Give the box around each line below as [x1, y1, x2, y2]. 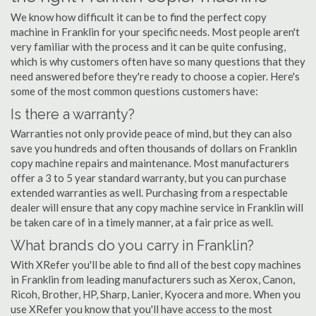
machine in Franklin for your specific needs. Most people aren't [11, 25, 300, 38]
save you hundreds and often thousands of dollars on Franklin [11, 142, 297, 154]
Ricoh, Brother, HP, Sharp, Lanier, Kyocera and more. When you [11, 288, 300, 300]
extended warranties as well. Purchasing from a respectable [11, 186, 288, 199]
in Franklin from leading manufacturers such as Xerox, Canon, [11, 273, 295, 286]
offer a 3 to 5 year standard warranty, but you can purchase [11, 171, 286, 184]
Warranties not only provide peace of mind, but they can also [11, 127, 292, 140]
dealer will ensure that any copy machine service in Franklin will [11, 201, 303, 214]
